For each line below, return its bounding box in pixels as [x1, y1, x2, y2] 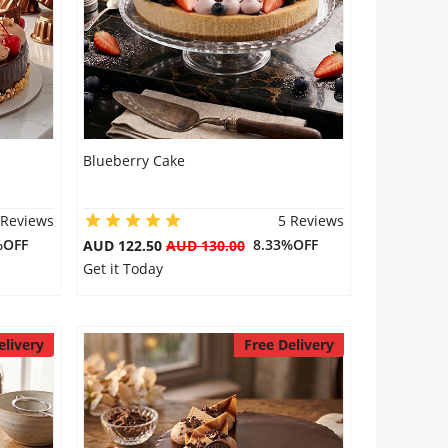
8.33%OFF [244, 235, 318, 254]
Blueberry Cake [82, 151, 185, 170]
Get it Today [82, 259, 163, 278]
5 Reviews [277, 211, 344, 230]
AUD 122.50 [82, 236, 166, 255]
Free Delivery [243, 335, 334, 354]
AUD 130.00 [165, 236, 245, 255]
